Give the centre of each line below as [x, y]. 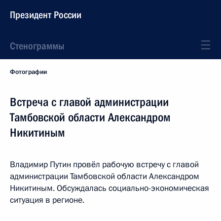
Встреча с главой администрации [89, 102]
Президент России [46, 15]
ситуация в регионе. [47, 200]
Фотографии [28, 72]
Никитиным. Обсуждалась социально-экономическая [110, 188]
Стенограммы [37, 46]
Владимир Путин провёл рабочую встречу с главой [104, 165]
